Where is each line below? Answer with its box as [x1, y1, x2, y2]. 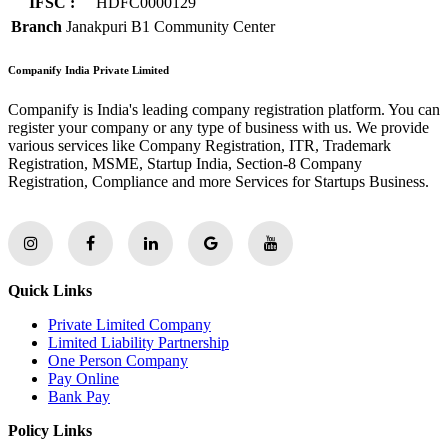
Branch [11, 17, 62, 35]
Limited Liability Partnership [48, 333, 229, 351]
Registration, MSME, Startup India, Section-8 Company [8, 154, 362, 172]
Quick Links [8, 281, 92, 299]
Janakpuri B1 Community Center [66, 17, 275, 35]
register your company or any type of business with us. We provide [8, 118, 429, 136]
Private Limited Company [48, 315, 211, 333]
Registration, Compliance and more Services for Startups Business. [8, 172, 429, 190]
